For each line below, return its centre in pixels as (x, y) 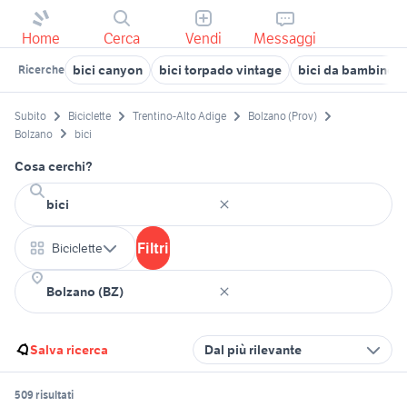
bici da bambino (347, 70)
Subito (30, 116)
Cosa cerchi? (54, 166)
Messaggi (285, 38)
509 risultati (44, 394)
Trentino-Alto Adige (179, 116)
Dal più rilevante (253, 349)
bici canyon (108, 70)
